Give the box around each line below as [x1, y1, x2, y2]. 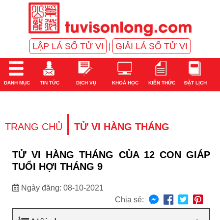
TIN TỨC [38, 80, 60, 85]
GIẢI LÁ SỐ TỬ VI [115, 41, 188, 51]
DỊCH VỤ [74, 80, 96, 85]
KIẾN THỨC [146, 80, 175, 85]
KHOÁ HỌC [110, 80, 139, 85]
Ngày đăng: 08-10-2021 [19, 184, 104, 192]
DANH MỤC [2, 80, 30, 85]
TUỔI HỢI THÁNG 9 [12, 161, 103, 172]
